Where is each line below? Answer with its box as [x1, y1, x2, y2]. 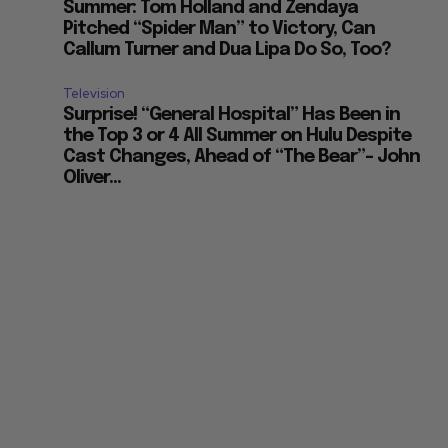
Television [63, 85, 126, 103]
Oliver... [63, 169, 122, 188]
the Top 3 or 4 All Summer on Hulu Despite [63, 127, 412, 146]
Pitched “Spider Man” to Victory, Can [63, 20, 376, 39]
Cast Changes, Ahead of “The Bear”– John [63, 148, 421, 167]
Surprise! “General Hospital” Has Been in [63, 106, 401, 125]
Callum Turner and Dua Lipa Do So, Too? [63, 41, 392, 60]
